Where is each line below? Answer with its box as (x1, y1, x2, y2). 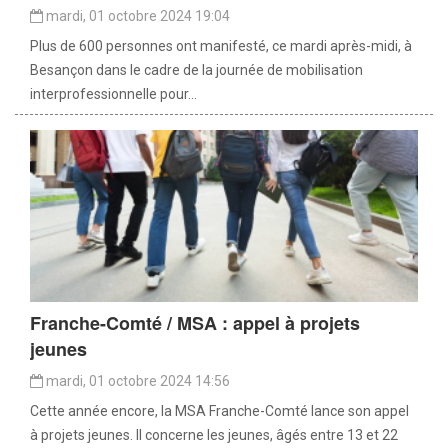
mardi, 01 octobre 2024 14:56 (43, 373, 230, 390)
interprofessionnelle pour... (30, 86, 197, 103)
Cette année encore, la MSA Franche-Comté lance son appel (30, 403, 409, 420)
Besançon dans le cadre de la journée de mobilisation (30, 62, 363, 79)
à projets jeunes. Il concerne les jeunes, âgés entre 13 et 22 (30, 427, 398, 444)
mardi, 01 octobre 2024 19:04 (43, 8, 230, 25)
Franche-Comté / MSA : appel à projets (30, 310, 360, 337)
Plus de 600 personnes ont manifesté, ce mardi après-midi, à (30, 38, 412, 55)
